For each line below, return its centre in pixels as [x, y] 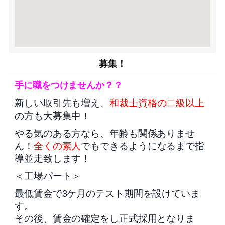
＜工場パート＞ [48, 175]
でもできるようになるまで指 [143, 145]
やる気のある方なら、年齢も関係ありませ [105, 132]
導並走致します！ [53, 157]
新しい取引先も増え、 [62, 102]
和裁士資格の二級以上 [157, 102]
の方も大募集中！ [53, 115]
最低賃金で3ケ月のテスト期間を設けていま [107, 193]
